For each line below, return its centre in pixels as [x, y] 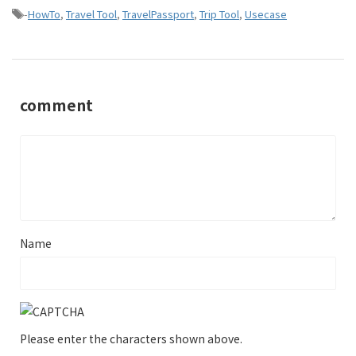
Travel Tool [91, 14]
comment [56, 105]
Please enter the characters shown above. [131, 339]
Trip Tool [219, 14]
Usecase [266, 14]
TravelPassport [158, 14]
